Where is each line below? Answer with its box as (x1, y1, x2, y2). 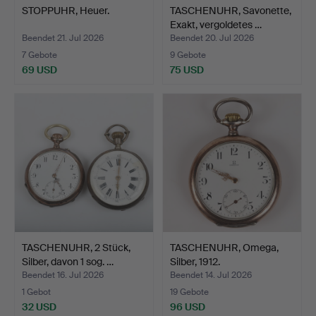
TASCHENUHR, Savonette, (170, 4, 291, 17)
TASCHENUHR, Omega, (170, 241, 279, 254)
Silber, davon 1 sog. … (22, 255, 114, 268)
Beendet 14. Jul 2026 (170, 269, 252, 281)
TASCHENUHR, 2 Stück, (22, 241, 130, 254)
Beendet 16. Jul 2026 (22, 269, 104, 281)
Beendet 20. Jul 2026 (170, 32, 254, 44)
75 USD (170, 63, 204, 76)
